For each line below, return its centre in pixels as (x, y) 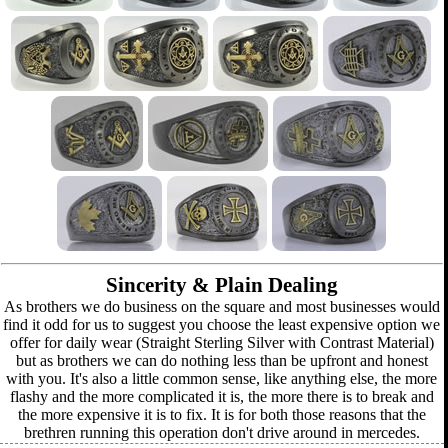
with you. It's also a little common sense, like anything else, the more (222, 378)
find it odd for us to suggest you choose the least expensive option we (222, 324)
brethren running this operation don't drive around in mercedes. (221, 432)
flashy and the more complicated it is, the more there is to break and (221, 396)
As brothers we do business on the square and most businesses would (221, 306)
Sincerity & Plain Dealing (221, 285)
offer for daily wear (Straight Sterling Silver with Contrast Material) (221, 342)
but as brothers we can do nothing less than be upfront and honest (221, 360)
